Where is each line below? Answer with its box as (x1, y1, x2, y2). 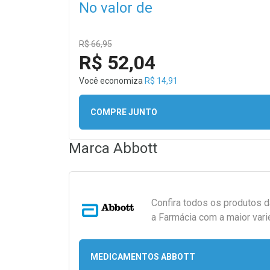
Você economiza (79, 76, 145, 86)
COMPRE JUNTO (90, 107, 157, 117)
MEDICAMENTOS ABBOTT (90, 251, 195, 262)
